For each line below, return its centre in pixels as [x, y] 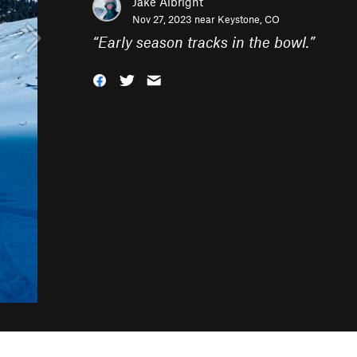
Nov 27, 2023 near [175, 19]
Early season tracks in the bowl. [204, 42]
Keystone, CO [249, 19]
